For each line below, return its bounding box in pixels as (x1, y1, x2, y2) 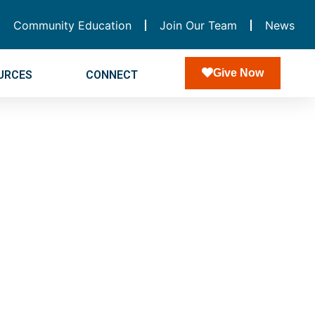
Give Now (213, 66, 264, 79)
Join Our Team (159, 18, 237, 32)
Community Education (13, 18, 131, 32)
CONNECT (86, 67, 139, 82)
